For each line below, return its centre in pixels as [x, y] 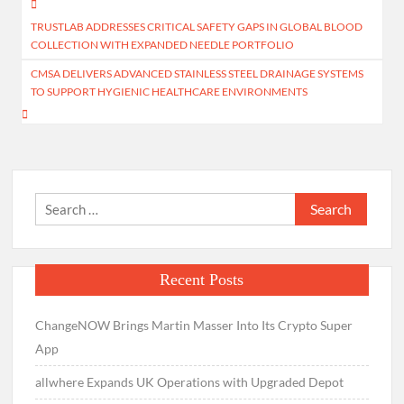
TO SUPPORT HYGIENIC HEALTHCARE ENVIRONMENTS [170, 91]
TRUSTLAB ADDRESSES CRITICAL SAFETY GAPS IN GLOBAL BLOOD [197, 26]
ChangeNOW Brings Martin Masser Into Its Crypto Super [194, 325]
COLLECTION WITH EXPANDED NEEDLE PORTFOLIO [163, 44]
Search [315, 202]
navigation [68, 38]
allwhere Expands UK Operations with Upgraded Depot [190, 381]
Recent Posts [202, 279]
